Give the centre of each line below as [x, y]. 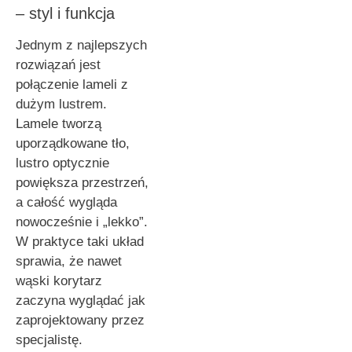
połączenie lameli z [72, 85]
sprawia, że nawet [69, 262]
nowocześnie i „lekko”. [82, 222]
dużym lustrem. [61, 104]
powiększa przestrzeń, [82, 183]
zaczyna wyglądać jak [81, 301]
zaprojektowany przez [80, 321]
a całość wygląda [66, 203]
